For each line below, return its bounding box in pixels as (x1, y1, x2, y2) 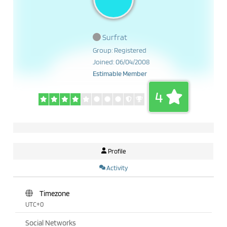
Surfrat (101, 32, 127, 42)
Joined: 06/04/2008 (93, 58, 149, 66)
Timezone (38, 189, 69, 198)
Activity (106, 164, 128, 172)
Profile (108, 147, 126, 155)
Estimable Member (93, 69, 147, 78)
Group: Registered (93, 46, 146, 54)
